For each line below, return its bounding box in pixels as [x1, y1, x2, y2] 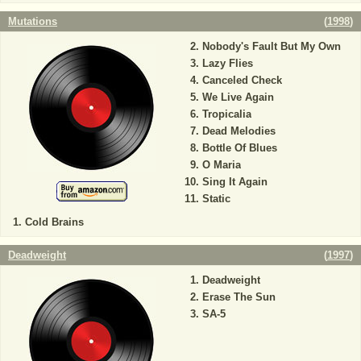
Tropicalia [201, 108, 251, 120]
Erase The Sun [201, 291, 276, 303]
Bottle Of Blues [201, 142, 277, 154]
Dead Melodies [201, 125, 276, 137]
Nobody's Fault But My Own [201, 40, 341, 52]
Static [201, 193, 230, 205]
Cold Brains [25, 216, 84, 228]
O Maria [201, 159, 241, 171]
